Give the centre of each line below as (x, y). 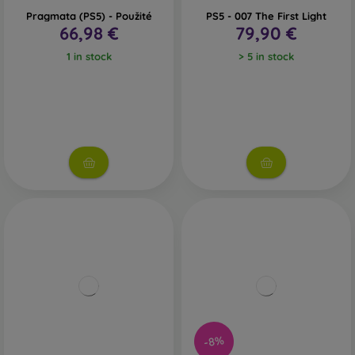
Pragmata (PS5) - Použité (89, 16)
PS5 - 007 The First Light (266, 16)
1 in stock (89, 56)
